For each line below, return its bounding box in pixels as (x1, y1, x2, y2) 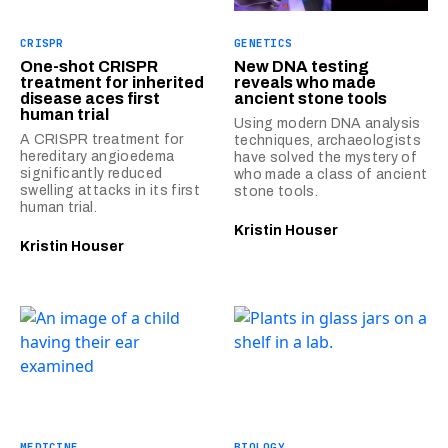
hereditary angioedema (20, 148, 175, 164)
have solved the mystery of (234, 149, 418, 165)
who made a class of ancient (234, 166, 428, 182)
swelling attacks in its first (20, 182, 201, 198)
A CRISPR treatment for (20, 131, 184, 147)
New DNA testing (234, 57, 369, 75)
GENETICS (234, 35, 293, 50)
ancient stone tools (234, 89, 387, 107)
